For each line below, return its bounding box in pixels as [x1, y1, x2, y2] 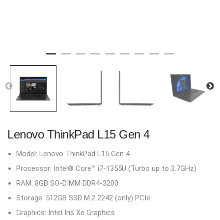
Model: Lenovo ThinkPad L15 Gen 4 [16, 149, 130, 158]
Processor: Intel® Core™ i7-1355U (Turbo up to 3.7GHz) [16, 164, 196, 173]
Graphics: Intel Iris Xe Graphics [16, 208, 115, 217]
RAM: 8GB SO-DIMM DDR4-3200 [16, 179, 118, 188]
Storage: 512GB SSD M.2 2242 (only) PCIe [16, 193, 150, 202]
